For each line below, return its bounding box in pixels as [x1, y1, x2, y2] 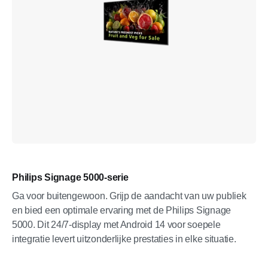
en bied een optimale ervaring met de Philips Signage [12, 205, 231, 215]
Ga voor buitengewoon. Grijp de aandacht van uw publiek [12, 191, 246, 201]
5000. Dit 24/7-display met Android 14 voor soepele [12, 220, 221, 230]
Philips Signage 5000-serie [12, 172, 129, 182]
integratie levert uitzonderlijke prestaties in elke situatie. [12, 234, 236, 244]
